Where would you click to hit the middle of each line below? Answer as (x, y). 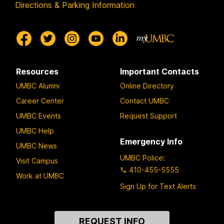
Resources (37, 72)
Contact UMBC (144, 101)
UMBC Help (35, 131)
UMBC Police (141, 157)
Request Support (148, 116)
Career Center (40, 101)
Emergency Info (151, 142)
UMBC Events (38, 116)
